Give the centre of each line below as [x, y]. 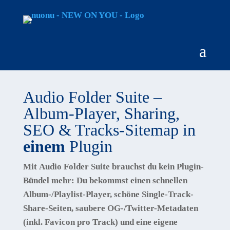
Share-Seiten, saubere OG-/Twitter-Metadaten [110, 208]
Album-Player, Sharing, [101, 113]
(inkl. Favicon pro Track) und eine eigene [100, 222]
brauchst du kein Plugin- [157, 167]
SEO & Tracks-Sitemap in [109, 130]
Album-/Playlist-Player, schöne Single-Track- [108, 194]
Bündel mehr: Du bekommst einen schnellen [105, 180]
